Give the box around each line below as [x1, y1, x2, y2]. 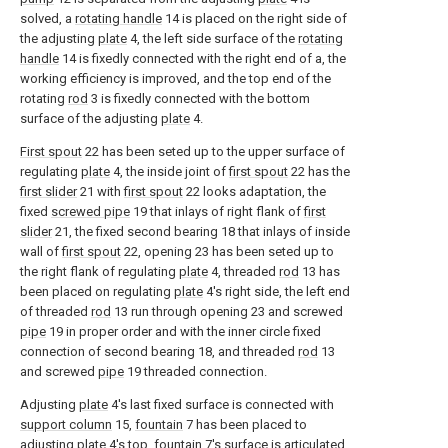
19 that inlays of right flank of [130, 204, 304, 219]
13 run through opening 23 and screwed [111, 304, 343, 319]
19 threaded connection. [124, 364, 267, 379]
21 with [77, 184, 124, 199]
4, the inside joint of [110, 164, 229, 179]
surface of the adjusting [20, 111, 161, 126]
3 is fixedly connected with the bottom [88, 91, 310, 106]
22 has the [288, 164, 350, 179]
